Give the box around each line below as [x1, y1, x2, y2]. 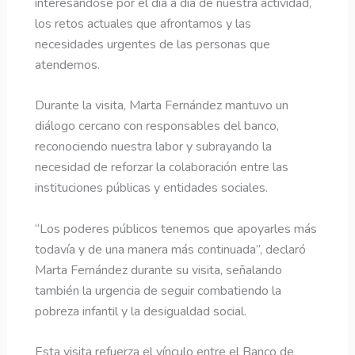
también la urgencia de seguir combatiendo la [34, 281, 281, 300]
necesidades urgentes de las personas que [34, 35, 270, 53]
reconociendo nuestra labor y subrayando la [34, 138, 272, 156]
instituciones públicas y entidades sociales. [34, 179, 268, 197]
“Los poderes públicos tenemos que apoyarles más [34, 219, 317, 238]
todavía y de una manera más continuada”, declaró [34, 240, 306, 258]
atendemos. [34, 55, 100, 74]
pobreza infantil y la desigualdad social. [34, 302, 246, 320]
